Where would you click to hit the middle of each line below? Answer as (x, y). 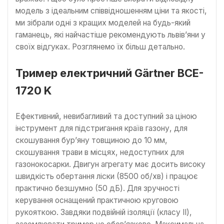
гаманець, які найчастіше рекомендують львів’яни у (110, 34)
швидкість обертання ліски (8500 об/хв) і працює (107, 176)
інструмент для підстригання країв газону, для (101, 128)
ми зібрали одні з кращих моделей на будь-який (103, 22)
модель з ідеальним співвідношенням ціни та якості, (111, 10)
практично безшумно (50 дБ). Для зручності (97, 188)
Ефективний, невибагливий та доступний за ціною (106, 116)
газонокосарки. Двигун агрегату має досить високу (110, 164)
